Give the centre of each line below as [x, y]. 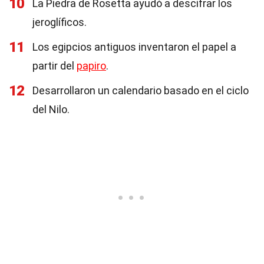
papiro [91, 66]
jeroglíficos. [60, 22]
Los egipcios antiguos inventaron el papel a [134, 47]
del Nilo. [51, 109]
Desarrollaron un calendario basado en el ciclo [141, 90]
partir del [55, 66]
